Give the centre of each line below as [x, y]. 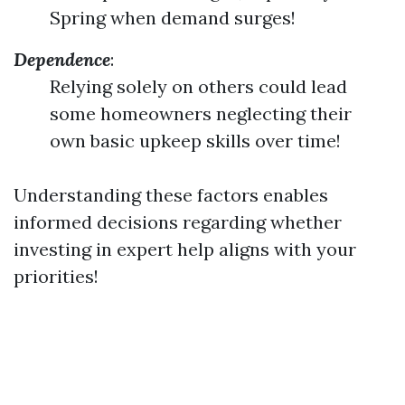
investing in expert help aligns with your [185, 249]
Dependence [62, 59]
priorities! [56, 276]
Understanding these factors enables [171, 195]
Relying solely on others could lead [198, 86]
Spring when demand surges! [173, 18]
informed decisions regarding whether [178, 222]
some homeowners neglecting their [201, 113]
